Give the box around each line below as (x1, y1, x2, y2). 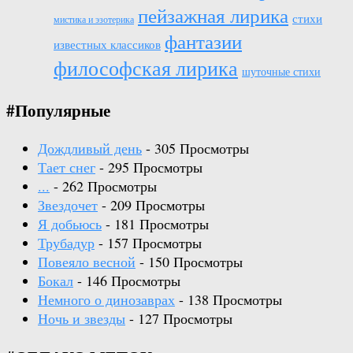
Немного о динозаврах (38, 290, 175, 310)
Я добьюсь (38, 214, 102, 234)
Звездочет (38, 195, 98, 215)
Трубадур (38, 233, 95, 253)
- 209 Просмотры (98, 195, 205, 215)
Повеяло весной (38, 252, 136, 272)
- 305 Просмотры (142, 139, 249, 158)
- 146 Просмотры (73, 271, 180, 291)
